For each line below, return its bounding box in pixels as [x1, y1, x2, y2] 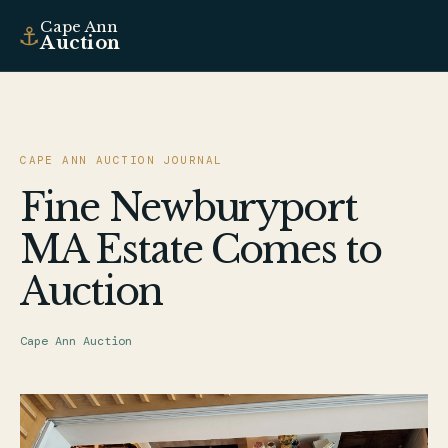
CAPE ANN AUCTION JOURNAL [20, 153, 223, 167]
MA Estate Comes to [20, 226, 381, 273]
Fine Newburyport [20, 184, 357, 231]
